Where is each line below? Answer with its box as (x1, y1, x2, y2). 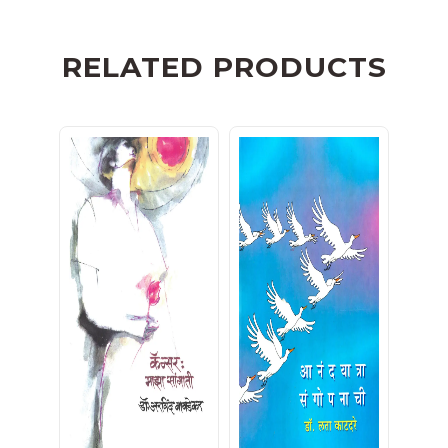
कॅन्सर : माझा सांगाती (89, 426, 189, 443)
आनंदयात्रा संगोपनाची (258, 426, 360, 443)
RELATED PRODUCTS (61, 50, 387, 85)
